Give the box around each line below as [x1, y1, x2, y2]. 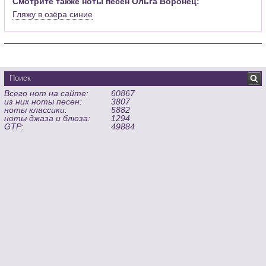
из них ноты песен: [4, 97, 83, 107]
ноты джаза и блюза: [4, 113, 91, 123]
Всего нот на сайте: [4, 88, 89, 99]
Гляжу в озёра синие [12, 9, 93, 19]
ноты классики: [4, 105, 68, 115]
